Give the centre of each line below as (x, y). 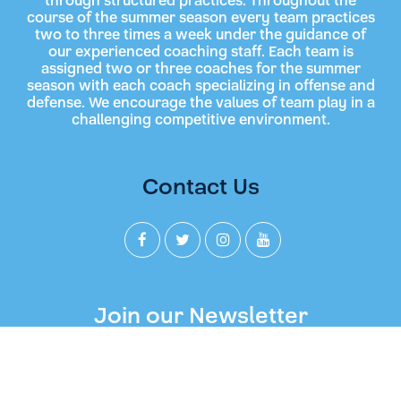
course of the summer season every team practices (200, 18)
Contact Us (200, 187)
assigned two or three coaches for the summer (200, 69)
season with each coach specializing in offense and (200, 86)
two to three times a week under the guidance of (200, 35)
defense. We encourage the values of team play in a (200, 103)
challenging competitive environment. (200, 120)
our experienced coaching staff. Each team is (200, 52)
